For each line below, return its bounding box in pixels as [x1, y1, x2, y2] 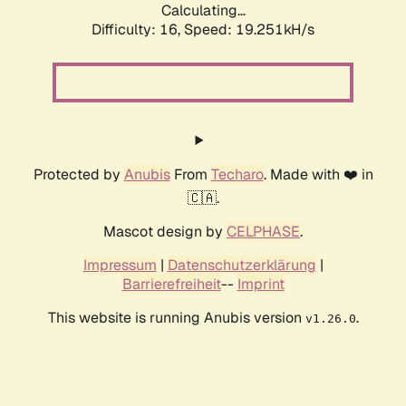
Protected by [33, 165, 124, 185]
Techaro [210, 165, 264, 185]
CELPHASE [227, 222, 300, 242]
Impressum [82, 256, 157, 275]
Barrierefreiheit [121, 275, 221, 295]
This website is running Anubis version [47, 308, 305, 328]
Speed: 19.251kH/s [184, 20, 314, 40]
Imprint [237, 275, 285, 295]
